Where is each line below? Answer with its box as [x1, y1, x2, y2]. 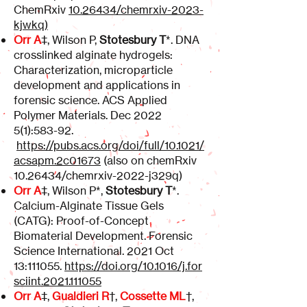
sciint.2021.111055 [14, 274, 101, 288]
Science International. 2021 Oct [14, 244, 174, 258]
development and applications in [14, 78, 180, 92]
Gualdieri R [52, 289, 109, 303]
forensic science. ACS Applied [14, 93, 167, 107]
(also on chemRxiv [101, 153, 197, 167]
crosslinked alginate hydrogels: [14, 48, 173, 62]
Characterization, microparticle [14, 63, 173, 77]
